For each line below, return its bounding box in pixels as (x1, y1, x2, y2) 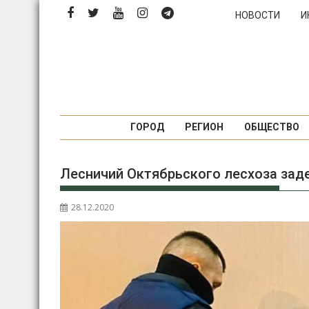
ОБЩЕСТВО (243, 121, 299, 132)
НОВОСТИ (235, 10, 280, 21)
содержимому (39, 34, 108, 48)
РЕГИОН (184, 121, 223, 132)
